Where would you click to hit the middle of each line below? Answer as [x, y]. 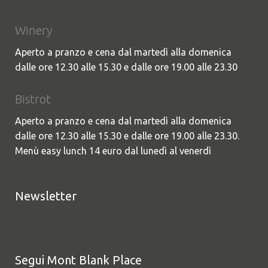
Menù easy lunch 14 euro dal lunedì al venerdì [113, 150]
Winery [33, 30]
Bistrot [33, 99]
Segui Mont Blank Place [78, 260]
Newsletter [46, 196]
